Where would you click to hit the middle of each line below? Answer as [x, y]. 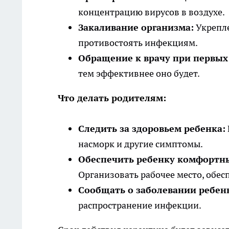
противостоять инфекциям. [138, 43]
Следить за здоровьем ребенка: [152, 129]
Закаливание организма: [136, 28]
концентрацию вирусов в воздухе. [152, 12]
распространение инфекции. [140, 205]
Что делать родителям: [112, 98]
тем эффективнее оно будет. [139, 74]
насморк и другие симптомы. [141, 144]
